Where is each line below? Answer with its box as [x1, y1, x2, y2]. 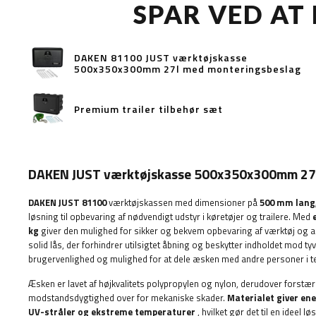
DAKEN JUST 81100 [28, 195, 107, 209]
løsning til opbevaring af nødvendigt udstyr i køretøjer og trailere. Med [28, 209, 312, 224]
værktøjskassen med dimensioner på [107, 195, 260, 209]
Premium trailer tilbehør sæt [74, 101, 223, 116]
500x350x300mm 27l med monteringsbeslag [74, 61, 301, 76]
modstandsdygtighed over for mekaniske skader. [28, 291, 227, 305]
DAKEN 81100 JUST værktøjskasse [74, 49, 248, 65]
